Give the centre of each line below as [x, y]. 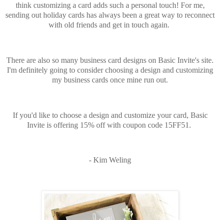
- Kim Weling [110, 160]
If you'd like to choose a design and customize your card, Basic [110, 115]
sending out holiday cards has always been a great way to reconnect [110, 15]
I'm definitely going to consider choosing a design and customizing [110, 70]
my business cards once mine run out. [110, 80]
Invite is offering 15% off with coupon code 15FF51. [110, 125]
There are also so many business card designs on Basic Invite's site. [110, 60]
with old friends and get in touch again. [110, 25]
